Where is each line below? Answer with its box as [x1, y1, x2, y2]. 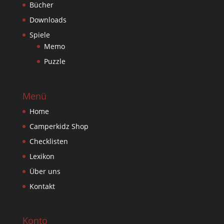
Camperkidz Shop [29, 121, 88, 131]
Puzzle [43, 56, 65, 66]
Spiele [29, 30, 50, 40]
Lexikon [29, 151, 54, 161]
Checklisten [29, 136, 68, 146]
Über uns [29, 166, 60, 176]
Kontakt [29, 181, 55, 191]
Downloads [29, 15, 66, 25]
